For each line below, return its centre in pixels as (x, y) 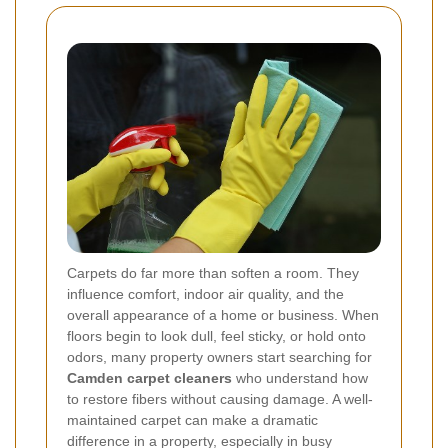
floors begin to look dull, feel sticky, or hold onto (216, 335)
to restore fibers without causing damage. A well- (220, 398)
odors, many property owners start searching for (219, 356)
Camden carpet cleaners (149, 377)
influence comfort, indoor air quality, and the (205, 293)
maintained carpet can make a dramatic (192, 419)
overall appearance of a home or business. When (223, 314)
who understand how (300, 377)
